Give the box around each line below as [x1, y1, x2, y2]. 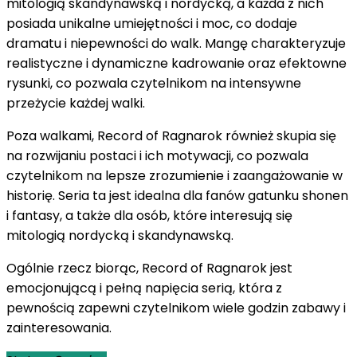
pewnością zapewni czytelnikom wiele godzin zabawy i [6, 299, 346, 318]
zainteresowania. [6, 319, 112, 338]
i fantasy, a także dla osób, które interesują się [6, 206, 292, 226]
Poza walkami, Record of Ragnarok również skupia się [6, 127, 336, 146]
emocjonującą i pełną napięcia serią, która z [6, 279, 282, 298]
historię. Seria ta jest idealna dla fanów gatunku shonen [6, 186, 348, 206]
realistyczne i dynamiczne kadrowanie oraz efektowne [6, 54, 347, 73]
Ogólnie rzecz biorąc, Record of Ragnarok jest [6, 259, 292, 278]
